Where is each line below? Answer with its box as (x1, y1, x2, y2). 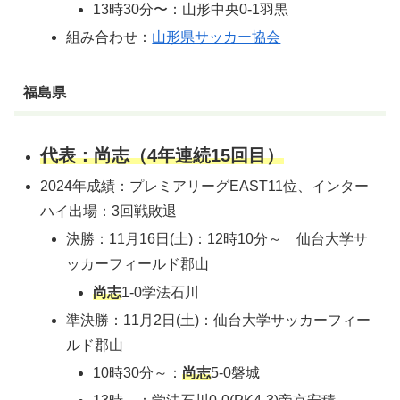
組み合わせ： (66, 29, 153, 46)
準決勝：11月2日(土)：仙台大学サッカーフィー (66, 312, 371, 328)
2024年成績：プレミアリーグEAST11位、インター (40, 179, 370, 195)
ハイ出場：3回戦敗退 (40, 204, 178, 220)
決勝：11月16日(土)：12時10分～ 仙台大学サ (66, 231, 369, 247)
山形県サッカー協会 (152, 29, 281, 46)
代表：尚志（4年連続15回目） (40, 145, 285, 165)
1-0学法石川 (121, 284, 199, 300)
